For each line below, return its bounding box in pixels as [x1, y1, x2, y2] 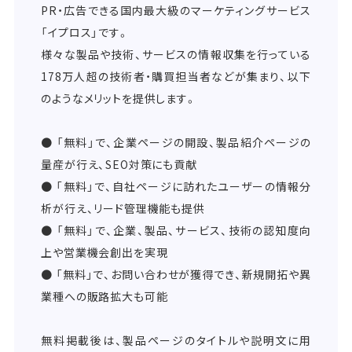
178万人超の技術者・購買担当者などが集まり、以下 [41, 68, 311, 84]
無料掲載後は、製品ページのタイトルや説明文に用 [41, 332, 311, 348]
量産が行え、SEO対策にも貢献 [41, 156, 197, 172]
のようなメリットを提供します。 [41, 90, 197, 106]
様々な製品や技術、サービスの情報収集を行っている [41, 46, 311, 62]
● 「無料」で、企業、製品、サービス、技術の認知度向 [41, 222, 311, 238]
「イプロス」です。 [41, 24, 130, 40]
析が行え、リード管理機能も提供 [41, 200, 205, 216]
